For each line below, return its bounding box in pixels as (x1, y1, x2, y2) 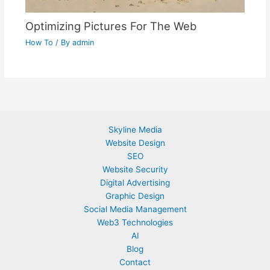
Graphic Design (105, 191, 165, 201)
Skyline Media (108, 125, 162, 134)
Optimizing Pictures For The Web (25, 19, 196, 33)
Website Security (102, 165, 168, 174)
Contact (119, 257, 151, 267)
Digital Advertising (100, 178, 170, 187)
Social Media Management (83, 204, 187, 214)
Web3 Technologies (97, 218, 173, 227)
